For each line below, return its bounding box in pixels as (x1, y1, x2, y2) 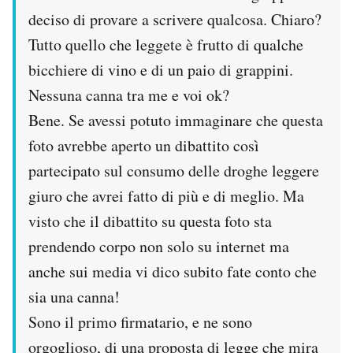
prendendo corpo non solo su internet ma (28, 235, 289, 257)
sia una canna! (28, 285, 120, 307)
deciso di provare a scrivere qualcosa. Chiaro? (28, 8, 321, 30)
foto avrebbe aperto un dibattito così (28, 134, 259, 156)
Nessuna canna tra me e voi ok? (28, 84, 229, 106)
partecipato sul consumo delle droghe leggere (28, 159, 319, 181)
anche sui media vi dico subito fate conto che (28, 260, 317, 282)
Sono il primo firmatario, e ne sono (28, 310, 252, 333)
